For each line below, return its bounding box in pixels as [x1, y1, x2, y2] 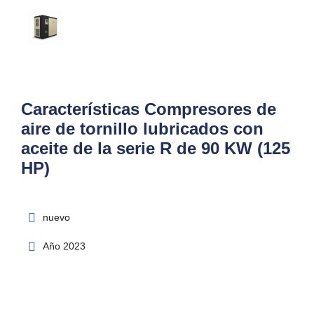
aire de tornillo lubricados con [21, 119, 264, 139]
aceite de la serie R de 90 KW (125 [21, 139, 290, 158]
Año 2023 [43, 240, 86, 252]
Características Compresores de [21, 100, 276, 119]
